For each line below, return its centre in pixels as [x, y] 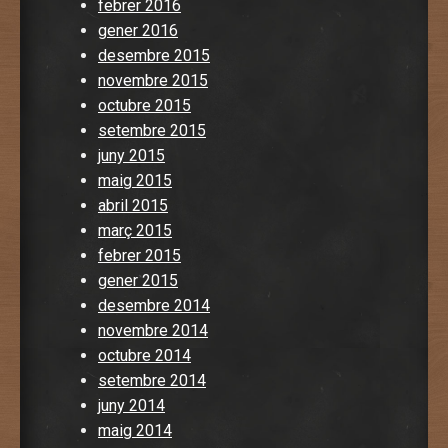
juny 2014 [131, 405]
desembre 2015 [154, 55]
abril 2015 [133, 205]
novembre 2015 [153, 80]
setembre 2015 [152, 130]
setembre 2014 [152, 380]
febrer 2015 [139, 255]
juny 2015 [131, 155]
